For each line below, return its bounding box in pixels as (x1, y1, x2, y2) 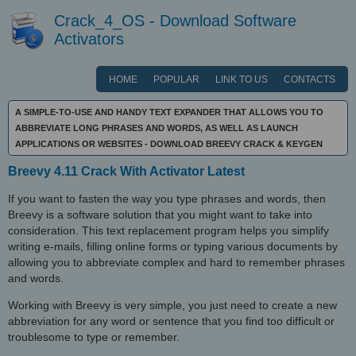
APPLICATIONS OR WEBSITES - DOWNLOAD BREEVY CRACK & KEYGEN (15, 139, 323, 149)
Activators (54, 30, 124, 48)
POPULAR (153, 74, 199, 85)
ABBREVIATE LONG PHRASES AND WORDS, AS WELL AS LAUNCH (15, 123, 298, 133)
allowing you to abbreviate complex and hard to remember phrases (8, 256, 345, 269)
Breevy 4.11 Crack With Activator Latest (8, 164, 245, 178)
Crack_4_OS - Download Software (54, 12, 296, 29)
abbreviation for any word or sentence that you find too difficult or (8, 315, 335, 327)
